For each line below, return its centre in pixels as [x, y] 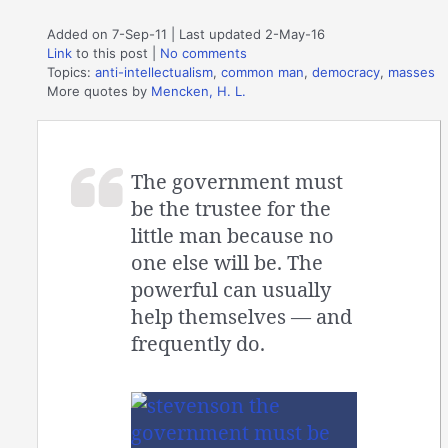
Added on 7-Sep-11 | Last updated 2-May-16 [186, 33]
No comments [204, 52]
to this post [110, 52]
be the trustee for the [231, 209]
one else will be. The [227, 263]
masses [412, 71]
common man [263, 71]
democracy [346, 71]
